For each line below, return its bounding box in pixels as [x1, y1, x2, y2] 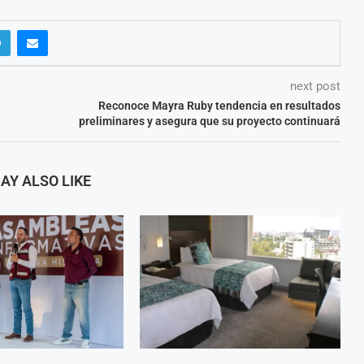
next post [289, 78, 340, 93]
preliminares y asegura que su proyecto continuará [78, 114, 340, 128]
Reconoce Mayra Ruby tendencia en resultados [97, 98, 340, 112]
